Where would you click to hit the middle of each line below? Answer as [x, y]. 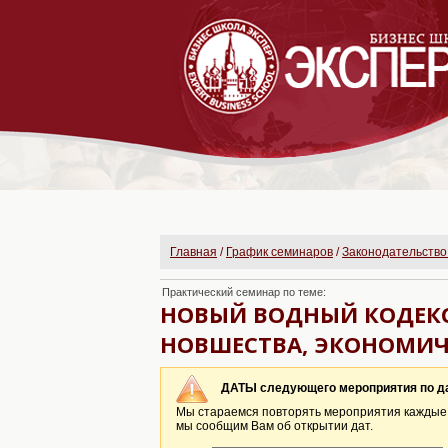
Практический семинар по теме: [244, 292]
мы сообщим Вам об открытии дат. [274, 426]
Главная [193, 252]
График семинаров [279, 252]
